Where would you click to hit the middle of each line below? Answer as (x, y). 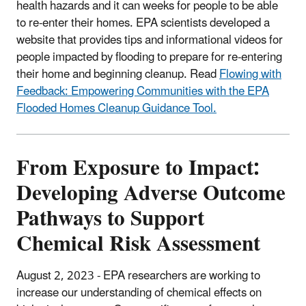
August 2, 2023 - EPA (71, 276)
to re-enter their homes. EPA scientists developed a (143, 23)
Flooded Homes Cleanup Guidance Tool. (116, 108)
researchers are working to (194, 276)
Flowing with (250, 74)
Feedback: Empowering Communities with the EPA (143, 91)
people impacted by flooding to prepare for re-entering (149, 57)
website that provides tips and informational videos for (150, 40)
